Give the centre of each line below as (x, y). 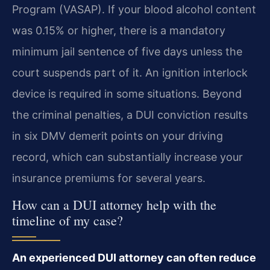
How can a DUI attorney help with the (114, 205)
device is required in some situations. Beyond (127, 93)
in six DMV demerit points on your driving (118, 136)
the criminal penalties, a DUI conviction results (130, 115)
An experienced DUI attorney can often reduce (134, 258)
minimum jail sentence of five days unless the (127, 51)
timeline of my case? (67, 221)
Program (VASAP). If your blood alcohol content (134, 9)
